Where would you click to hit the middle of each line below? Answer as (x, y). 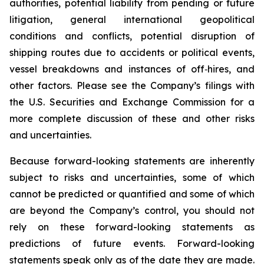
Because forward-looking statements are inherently (132, 161)
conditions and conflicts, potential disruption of (132, 36)
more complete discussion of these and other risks (132, 118)
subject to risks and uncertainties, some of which (132, 177)
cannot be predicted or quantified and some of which (132, 194)
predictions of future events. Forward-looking (132, 243)
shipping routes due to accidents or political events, (132, 52)
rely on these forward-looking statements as (132, 227)
